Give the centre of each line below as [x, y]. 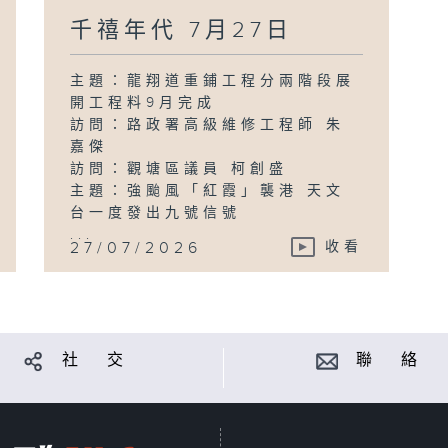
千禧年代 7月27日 [182, 30]
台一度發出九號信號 [160, 212]
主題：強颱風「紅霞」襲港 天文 [208, 190]
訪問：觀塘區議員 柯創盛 [179, 168]
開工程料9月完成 [143, 102]
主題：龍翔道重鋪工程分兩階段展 [213, 80]
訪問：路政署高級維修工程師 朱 [208, 124]
